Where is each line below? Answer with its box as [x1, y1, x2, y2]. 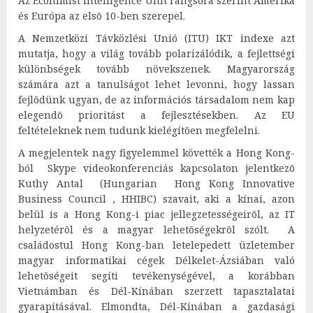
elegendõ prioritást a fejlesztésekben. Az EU [18, 108, 295, 122]
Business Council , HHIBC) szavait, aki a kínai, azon [18, 191, 295, 205]
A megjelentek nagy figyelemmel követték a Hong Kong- [18, 145, 295, 159]
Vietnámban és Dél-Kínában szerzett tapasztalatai [18, 284, 295, 298]
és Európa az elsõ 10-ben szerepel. [18, 8, 185, 22]
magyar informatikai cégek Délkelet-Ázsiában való [18, 253, 295, 267]
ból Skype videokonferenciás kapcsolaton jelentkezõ [18, 161, 295, 175]
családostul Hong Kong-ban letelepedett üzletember [18, 238, 295, 252]
